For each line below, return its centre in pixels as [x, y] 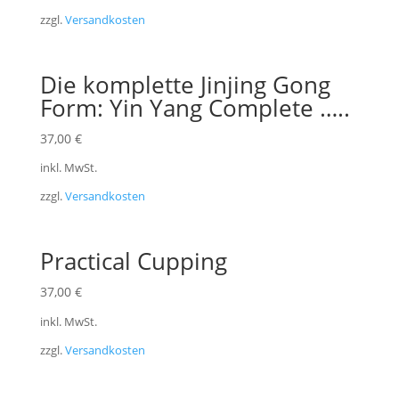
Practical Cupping [133, 261]
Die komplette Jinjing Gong [185, 84]
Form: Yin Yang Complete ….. [195, 107]
